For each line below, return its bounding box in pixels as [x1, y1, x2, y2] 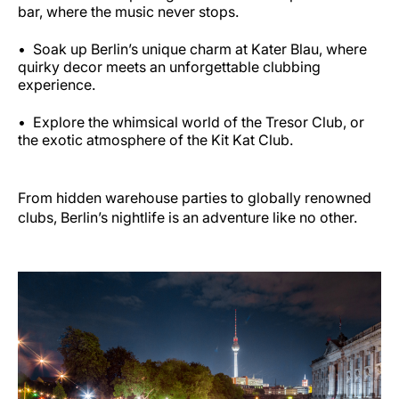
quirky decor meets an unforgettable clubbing [18, 57, 321, 76]
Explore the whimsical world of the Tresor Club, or [33, 112, 364, 131]
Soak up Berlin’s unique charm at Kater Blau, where [33, 39, 367, 58]
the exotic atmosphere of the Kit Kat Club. [18, 130, 297, 149]
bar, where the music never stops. [18, 2, 242, 20]
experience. [18, 75, 99, 94]
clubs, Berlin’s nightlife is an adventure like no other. [18, 208, 357, 226]
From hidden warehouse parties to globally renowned [18, 188, 371, 207]
